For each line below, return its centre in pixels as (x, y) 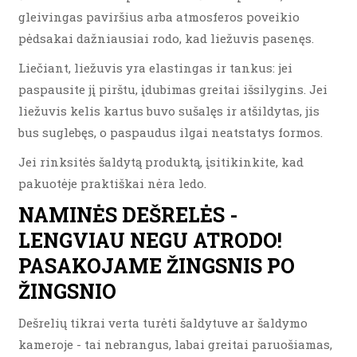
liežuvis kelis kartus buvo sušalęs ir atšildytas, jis (169, 110)
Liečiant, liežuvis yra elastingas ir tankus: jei (155, 67)
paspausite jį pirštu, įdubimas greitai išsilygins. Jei (173, 89)
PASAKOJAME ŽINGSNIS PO (157, 265)
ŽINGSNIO (67, 291)
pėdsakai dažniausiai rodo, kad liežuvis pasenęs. (166, 38)
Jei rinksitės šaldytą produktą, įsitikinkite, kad (161, 161)
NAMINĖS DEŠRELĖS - (128, 214)
